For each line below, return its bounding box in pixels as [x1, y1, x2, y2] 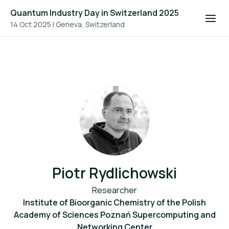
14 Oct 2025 [10, 19, 51, 29]
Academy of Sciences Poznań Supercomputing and [13, 209, 216, 220]
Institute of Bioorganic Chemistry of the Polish [23, 197, 206, 208]
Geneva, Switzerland [56, 19, 125, 29]
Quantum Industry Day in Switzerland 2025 [10, 7, 179, 18]
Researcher [92, 185, 137, 196]
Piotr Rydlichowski [52, 163, 177, 182]
